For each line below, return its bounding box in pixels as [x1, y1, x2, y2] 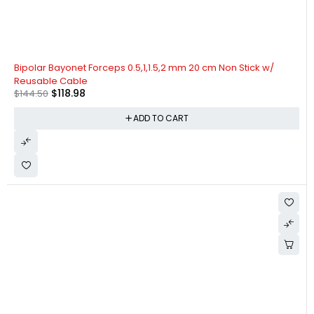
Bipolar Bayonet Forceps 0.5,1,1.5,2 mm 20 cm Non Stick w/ [14, 60, 274, 74]
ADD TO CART [132, 111, 189, 124]
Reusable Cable [14, 74, 88, 88]
